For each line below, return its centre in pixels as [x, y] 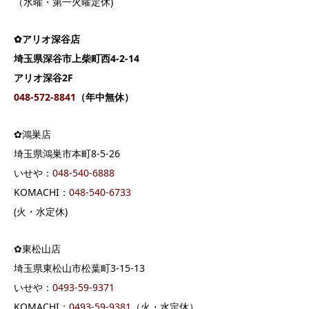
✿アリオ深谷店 [47, 39]
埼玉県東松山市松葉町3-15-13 [79, 268]
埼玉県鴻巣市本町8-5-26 [67, 154]
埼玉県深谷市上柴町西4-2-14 [77, 59]
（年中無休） [105, 97]
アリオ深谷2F [43, 78]
